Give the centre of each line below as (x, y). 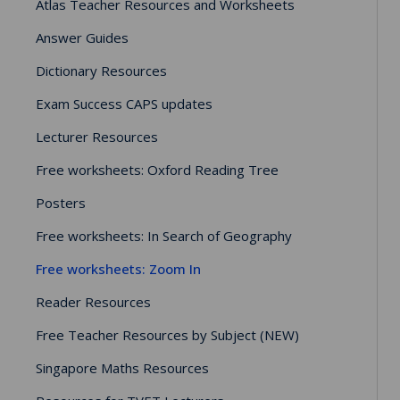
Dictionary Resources (101, 70)
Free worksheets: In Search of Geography (164, 235)
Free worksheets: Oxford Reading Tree (157, 169)
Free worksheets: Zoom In (118, 268)
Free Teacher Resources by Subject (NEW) (167, 334)
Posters (61, 202)
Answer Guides (82, 37)
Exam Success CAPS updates (124, 103)
